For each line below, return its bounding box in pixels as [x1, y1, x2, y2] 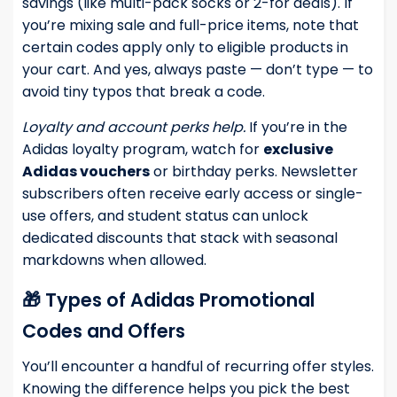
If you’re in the [245, 117, 347, 138]
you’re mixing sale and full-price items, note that [22, 15, 359, 36]
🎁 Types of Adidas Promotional [22, 287, 315, 314]
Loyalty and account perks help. [22, 117, 245, 138]
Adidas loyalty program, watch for [22, 139, 263, 160]
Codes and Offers [22, 318, 185, 345]
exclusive [263, 139, 333, 160]
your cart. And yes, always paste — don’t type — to [22, 59, 373, 81]
